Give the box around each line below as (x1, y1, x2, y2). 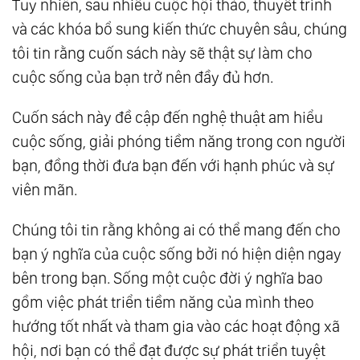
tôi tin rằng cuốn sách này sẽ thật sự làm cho (12, 43, 313, 63)
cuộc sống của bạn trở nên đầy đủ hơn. (12, 67, 273, 88)
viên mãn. (12, 180, 77, 200)
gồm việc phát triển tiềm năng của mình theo (12, 292, 314, 313)
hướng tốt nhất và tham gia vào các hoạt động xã (12, 317, 340, 337)
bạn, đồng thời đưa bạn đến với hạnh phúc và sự (12, 156, 334, 176)
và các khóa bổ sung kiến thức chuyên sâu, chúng (12, 19, 347, 39)
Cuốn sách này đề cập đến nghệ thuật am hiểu (12, 108, 323, 128)
